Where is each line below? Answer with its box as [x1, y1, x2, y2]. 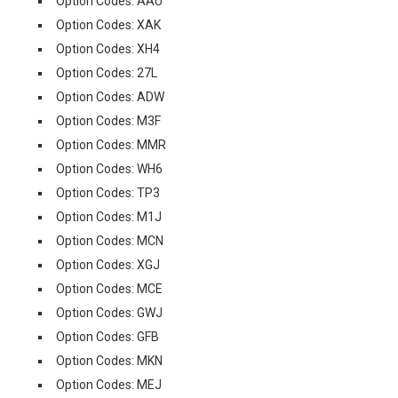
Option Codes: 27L [56, 66, 157, 80]
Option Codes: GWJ [56, 306, 163, 320]
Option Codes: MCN [56, 234, 163, 248]
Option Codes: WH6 [56, 162, 163, 176]
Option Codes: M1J [56, 210, 162, 224]
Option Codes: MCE [56, 282, 163, 296]
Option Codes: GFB [56, 330, 159, 344]
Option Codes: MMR [56, 138, 166, 152]
